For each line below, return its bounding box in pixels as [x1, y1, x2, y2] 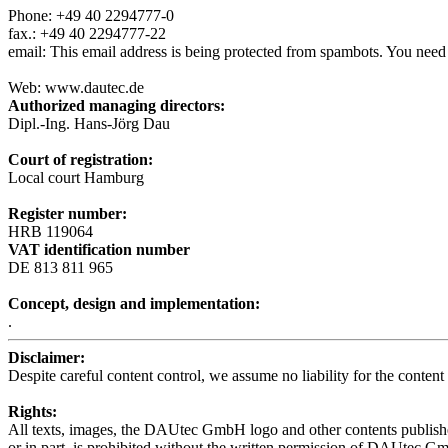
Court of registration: [8, 151, 153, 169]
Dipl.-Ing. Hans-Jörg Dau [8, 115, 170, 133]
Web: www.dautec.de [8, 79, 144, 97]
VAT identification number [8, 241, 190, 259]
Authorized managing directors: [8, 97, 225, 115]
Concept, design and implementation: [8, 295, 260, 313]
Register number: [8, 205, 127, 223]
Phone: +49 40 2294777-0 [8, 7, 174, 25]
